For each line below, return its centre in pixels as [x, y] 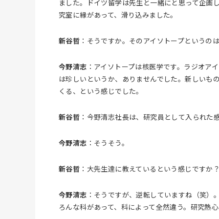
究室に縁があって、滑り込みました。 [118, 14]
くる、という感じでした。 [101, 91]
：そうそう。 [108, 142]
